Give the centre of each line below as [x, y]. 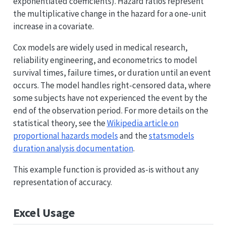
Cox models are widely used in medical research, [100, 47]
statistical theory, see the [60, 123]
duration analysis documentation [73, 148]
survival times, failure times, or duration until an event [112, 72]
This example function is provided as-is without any [106, 169]
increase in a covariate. [53, 26]
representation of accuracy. [62, 182]
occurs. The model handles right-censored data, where [112, 85]
